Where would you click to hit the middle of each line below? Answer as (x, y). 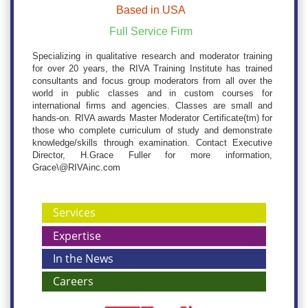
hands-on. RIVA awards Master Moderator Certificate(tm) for (152, 118)
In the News (84, 259)
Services (75, 213)
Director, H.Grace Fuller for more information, (152, 155)
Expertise (77, 236)
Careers (74, 281)
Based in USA (151, 10)
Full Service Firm (151, 32)
